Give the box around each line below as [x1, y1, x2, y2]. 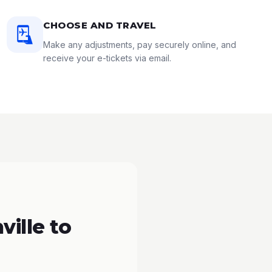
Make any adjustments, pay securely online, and [43, 39, 237, 50]
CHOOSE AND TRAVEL [43, 19, 157, 31]
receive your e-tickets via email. [43, 53, 172, 63]
